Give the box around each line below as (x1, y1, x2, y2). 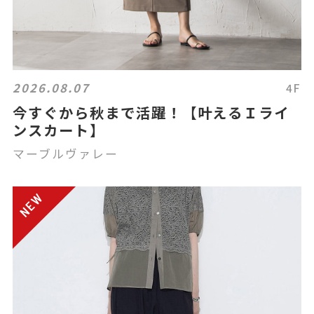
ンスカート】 (13, 118, 105, 140)
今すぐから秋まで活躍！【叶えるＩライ (13, 101, 290, 123)
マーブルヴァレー (13, 144, 118, 162)
